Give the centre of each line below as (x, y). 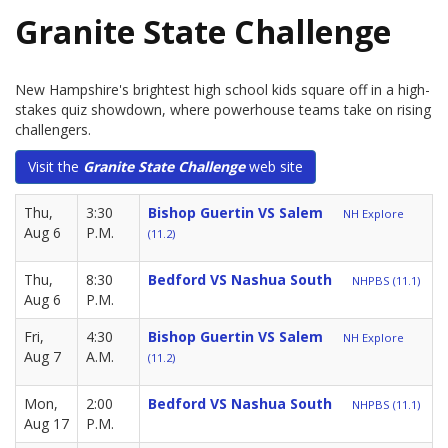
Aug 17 (46, 424)
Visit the (55, 167)
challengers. (53, 130)
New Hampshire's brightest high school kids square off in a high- (222, 90)
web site (274, 167)
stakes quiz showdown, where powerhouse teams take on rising (223, 110)
